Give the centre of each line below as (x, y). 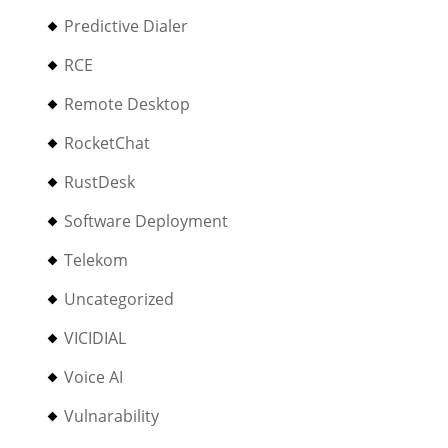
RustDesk (100, 182)
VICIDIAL (95, 338)
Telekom (96, 260)
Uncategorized (119, 299)
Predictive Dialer (126, 26)
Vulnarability (112, 416)
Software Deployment (146, 221)
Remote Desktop (127, 104)
